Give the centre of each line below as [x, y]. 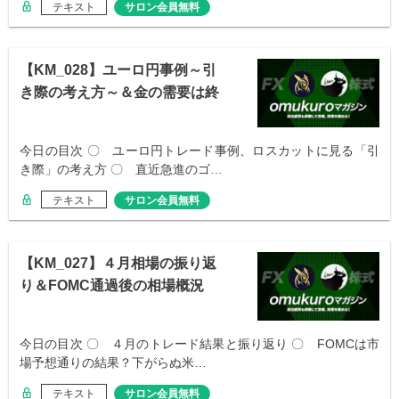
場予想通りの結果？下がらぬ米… [113, 363]
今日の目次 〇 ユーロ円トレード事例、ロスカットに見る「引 [199, 151]
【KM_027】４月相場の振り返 [118, 264]
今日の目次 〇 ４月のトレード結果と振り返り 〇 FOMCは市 [199, 344]
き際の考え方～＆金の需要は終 [119, 93]
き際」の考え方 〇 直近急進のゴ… [121, 170]
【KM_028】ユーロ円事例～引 [118, 70]
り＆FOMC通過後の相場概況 [112, 286]
